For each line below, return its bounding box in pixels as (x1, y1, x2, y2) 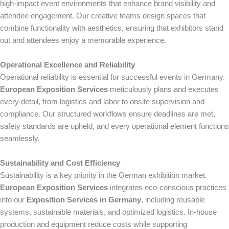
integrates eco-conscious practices (108, 183, 226, 192)
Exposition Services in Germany (27, 195, 141, 204)
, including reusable (141, 195, 205, 204)
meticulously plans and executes (108, 85, 219, 94)
